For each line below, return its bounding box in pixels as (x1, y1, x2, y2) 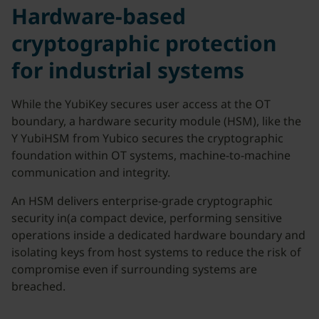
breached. (11, 278, 71, 294)
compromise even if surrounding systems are (11, 261, 257, 277)
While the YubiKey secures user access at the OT (11, 96, 271, 112)
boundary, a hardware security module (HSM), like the (11, 113, 301, 129)
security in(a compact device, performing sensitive (11, 210, 282, 226)
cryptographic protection (11, 28, 277, 58)
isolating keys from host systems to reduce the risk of (11, 244, 301, 260)
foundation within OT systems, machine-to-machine (11, 147, 291, 163)
